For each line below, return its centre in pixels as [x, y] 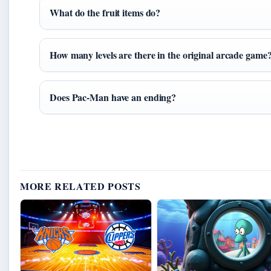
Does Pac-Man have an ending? [113, 97]
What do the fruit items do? [105, 13]
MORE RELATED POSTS [80, 186]
